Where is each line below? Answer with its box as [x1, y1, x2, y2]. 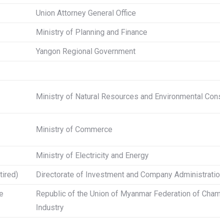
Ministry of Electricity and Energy [36, 151, 149, 160]
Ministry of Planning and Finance [36, 27, 147, 37]
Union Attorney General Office [36, 8, 136, 18]
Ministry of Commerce [36, 125, 112, 134]
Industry [36, 203, 64, 212]
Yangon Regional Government [36, 47, 136, 56]
